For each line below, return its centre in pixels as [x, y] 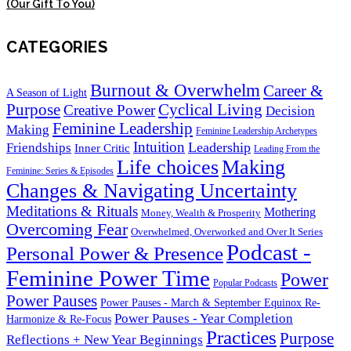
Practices [241, 337]
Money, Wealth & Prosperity [201, 213]
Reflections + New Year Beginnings [105, 339]
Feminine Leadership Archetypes [257, 130]
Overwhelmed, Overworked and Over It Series [227, 232]
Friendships [39, 147]
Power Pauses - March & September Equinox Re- [210, 302]
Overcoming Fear [67, 229]
